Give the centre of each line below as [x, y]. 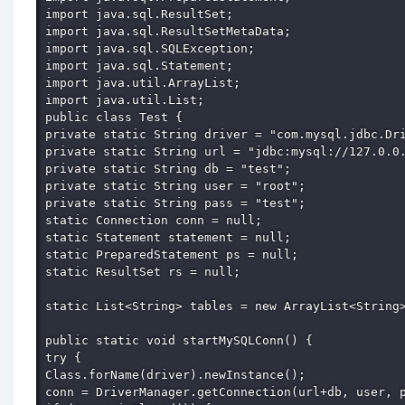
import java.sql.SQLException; [154, 48]
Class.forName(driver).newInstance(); [179, 375]
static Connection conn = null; [157, 220]
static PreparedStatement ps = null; [175, 254]
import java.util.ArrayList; [146, 83]
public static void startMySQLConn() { [183, 340]
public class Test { [118, 117]
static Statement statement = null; [172, 237]
